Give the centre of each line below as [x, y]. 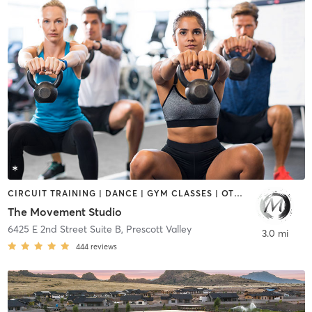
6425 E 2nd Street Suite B [64, 229]
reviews [103, 246]
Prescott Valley [158, 229]
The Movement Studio [64, 211]
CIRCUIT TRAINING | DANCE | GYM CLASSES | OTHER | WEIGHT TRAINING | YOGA [238, 194]
